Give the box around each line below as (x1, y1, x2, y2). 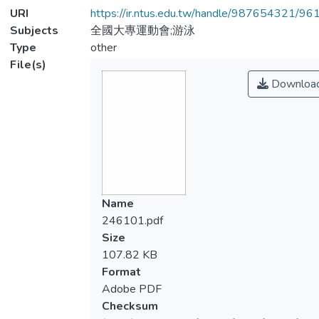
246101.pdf (101, 213, 163, 229)
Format (101, 264, 141, 280)
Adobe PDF (101, 281, 162, 297)
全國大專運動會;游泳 (90, 23, 195, 38)
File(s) (10, 57, 46, 73)
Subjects (10, 23, 58, 38)
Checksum (101, 298, 158, 314)
